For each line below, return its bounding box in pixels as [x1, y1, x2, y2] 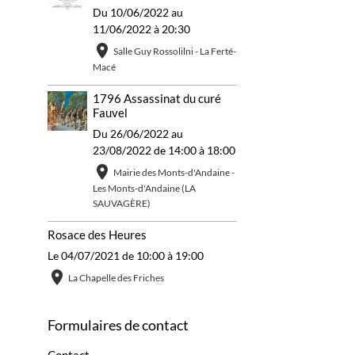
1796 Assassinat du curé [92, 91, 221, 106]
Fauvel [92, 105, 128, 120]
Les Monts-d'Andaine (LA [92, 182, 196, 195]
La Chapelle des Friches [67, 272, 164, 284]
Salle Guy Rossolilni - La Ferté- [113, 44, 236, 57]
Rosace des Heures [47, 227, 147, 242]
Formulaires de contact [47, 317, 189, 334]
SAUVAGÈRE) [92, 197, 151, 210]
